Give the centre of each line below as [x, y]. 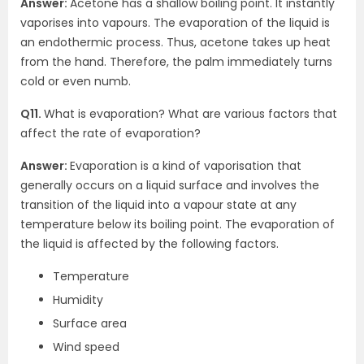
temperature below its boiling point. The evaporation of [178, 224]
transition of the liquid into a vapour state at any [158, 205]
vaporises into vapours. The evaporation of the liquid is [175, 23]
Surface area [90, 323]
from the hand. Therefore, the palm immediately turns [176, 62]
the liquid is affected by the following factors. [149, 244]
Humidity [78, 300]
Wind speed [86, 347]
